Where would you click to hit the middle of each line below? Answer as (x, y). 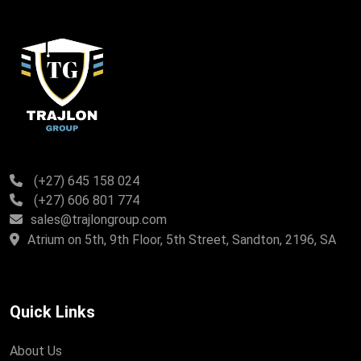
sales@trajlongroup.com (99, 219)
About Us (36, 351)
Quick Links (52, 311)
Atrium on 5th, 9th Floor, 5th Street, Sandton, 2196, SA (182, 239)
